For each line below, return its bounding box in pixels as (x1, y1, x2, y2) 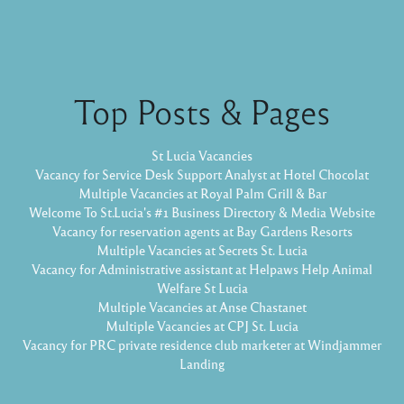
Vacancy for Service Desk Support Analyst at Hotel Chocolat (35, 166, 369, 182)
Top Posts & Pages (73, 89, 331, 133)
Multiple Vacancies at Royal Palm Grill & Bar (78, 185, 326, 201)
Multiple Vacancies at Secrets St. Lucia (96, 242, 308, 258)
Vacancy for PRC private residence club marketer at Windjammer (23, 336, 381, 353)
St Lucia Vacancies (151, 147, 252, 163)
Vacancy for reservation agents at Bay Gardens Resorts (51, 223, 353, 239)
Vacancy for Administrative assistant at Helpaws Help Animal (32, 261, 372, 277)
